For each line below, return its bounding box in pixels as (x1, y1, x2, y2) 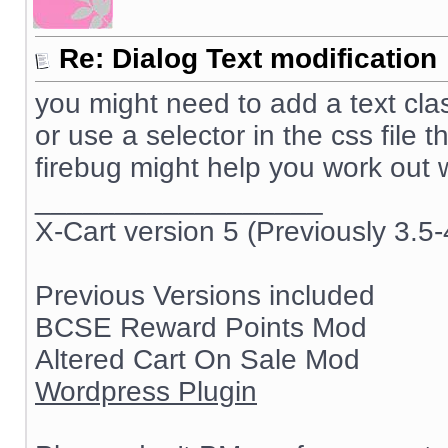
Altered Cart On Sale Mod (35, 344, 360, 375)
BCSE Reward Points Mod (35, 312, 367, 343)
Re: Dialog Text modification (59, 43, 437, 74)
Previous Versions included (35, 280, 375, 311)
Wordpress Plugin (35, 376, 257, 407)
